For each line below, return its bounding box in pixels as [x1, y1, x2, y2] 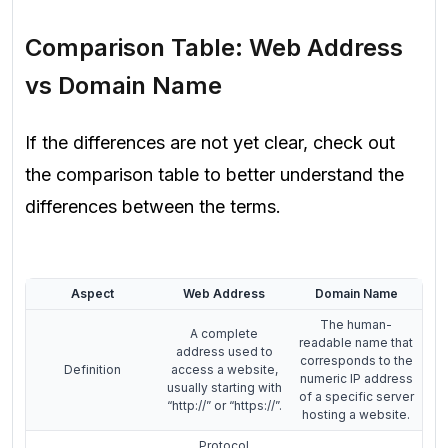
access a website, [170, 361, 278, 377]
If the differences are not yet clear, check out [25, 132, 395, 154]
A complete [190, 325, 258, 341]
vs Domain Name [25, 70, 222, 100]
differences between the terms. [25, 196, 281, 218]
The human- [320, 316, 392, 332]
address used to [175, 343, 273, 359]
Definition [63, 361, 121, 377]
